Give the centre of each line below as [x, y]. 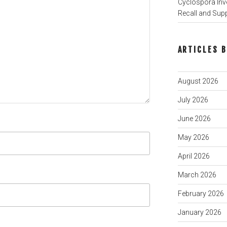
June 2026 [194, 118]
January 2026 [199, 212]
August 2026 [198, 81]
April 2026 [194, 156]
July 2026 [193, 100]
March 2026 [197, 175]
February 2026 [201, 193]
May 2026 [193, 137]
